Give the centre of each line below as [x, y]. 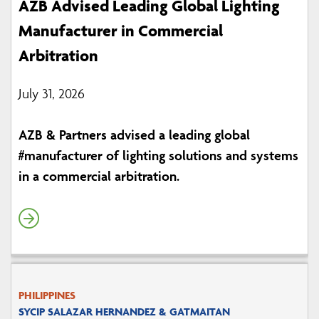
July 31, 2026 [52, 94]
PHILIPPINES [47, 296]
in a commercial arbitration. [99, 176]
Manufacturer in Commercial [121, 31]
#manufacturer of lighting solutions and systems [158, 156]
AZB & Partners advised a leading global [134, 135]
